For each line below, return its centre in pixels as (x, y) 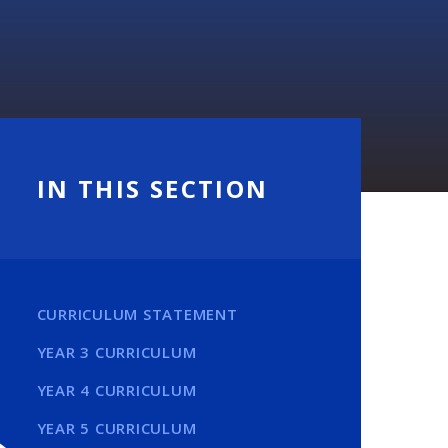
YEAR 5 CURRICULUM (116, 428)
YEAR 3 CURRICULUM (116, 352)
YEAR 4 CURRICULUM (116, 390)
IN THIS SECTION (152, 188)
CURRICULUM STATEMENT (137, 314)
